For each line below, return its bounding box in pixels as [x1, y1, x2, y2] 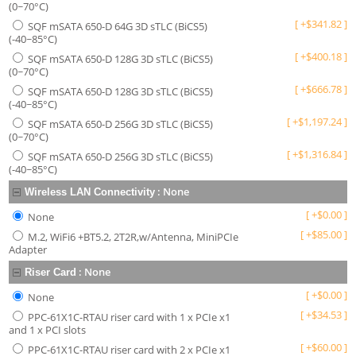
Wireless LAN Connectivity [25, 186, 156, 198]
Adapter [9, 242, 48, 257]
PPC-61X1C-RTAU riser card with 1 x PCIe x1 [28, 310, 231, 324]
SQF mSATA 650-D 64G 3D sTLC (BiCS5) [28, 19, 208, 33]
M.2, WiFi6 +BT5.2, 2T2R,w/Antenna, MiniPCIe [28, 230, 239, 244]
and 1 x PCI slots [9, 323, 87, 337]
